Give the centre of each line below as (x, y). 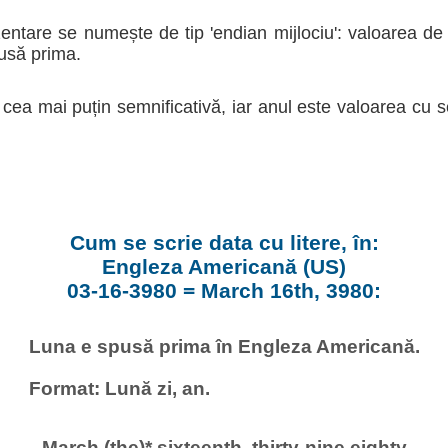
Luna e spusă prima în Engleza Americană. (224, 345)
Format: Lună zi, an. (119, 388)
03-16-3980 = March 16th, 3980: (224, 290)
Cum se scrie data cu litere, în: (224, 242)
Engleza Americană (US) (224, 266)
